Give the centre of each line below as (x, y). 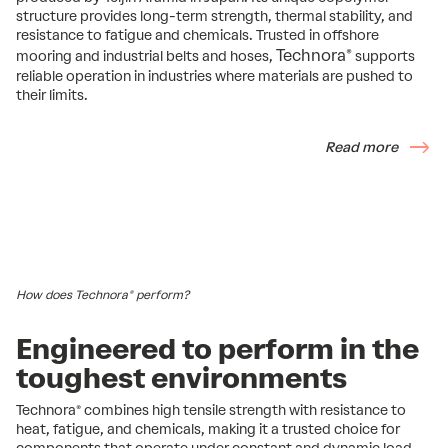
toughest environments (181, 377)
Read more (361, 147)
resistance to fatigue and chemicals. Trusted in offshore (197, 35)
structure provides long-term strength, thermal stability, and (214, 16)
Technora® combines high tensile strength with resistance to (211, 410)
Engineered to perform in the (217, 348)
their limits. (53, 95)
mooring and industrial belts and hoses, (146, 56)
